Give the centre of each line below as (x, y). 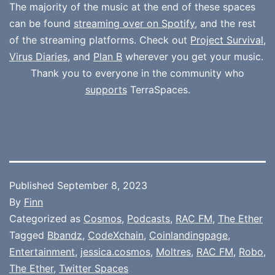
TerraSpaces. (158, 89)
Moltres (173, 251)
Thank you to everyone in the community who (137, 73)
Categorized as (46, 218)
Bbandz (65, 235)
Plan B (108, 56)
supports (106, 89)
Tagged (28, 235)
